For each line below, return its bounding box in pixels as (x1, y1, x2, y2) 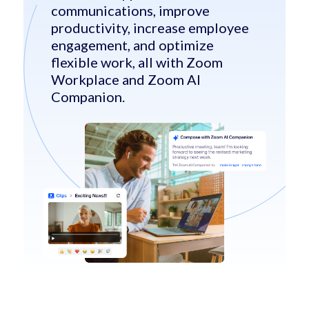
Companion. (50, 88, 125, 106)
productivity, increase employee (50, 19, 249, 37)
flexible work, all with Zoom (50, 54, 223, 71)
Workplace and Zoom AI (50, 71, 201, 88)
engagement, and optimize (50, 37, 214, 54)
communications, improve (50, 2, 210, 19)
